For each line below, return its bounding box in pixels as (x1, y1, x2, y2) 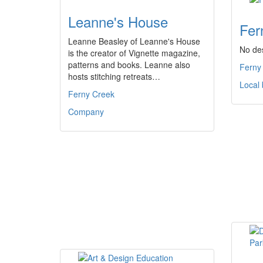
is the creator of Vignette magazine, (68, 47, 200, 59)
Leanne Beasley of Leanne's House (68, 35, 200, 47)
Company (68, 106, 104, 117)
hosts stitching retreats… (68, 70, 160, 82)
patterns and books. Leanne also (68, 59, 190, 70)
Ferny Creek (68, 88, 114, 100)
